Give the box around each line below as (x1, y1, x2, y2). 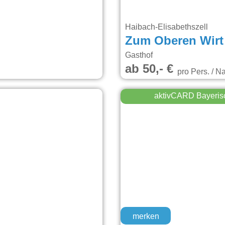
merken (132, 212, 159, 221)
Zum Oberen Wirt (125, 35, 223, 48)
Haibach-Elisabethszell (125, 23, 210, 32)
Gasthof (125, 51, 153, 60)
